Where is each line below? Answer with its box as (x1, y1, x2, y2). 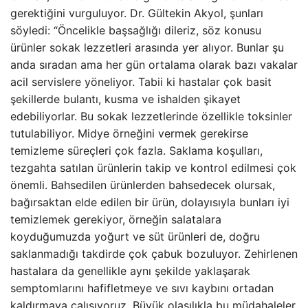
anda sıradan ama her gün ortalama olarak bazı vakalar (10, 58, 298, 71)
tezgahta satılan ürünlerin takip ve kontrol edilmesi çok (10, 161, 296, 175)
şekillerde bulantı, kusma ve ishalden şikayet (10, 92, 241, 106)
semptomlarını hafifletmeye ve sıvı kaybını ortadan (10, 281, 274, 295)
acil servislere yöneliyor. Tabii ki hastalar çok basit (10, 75, 272, 89)
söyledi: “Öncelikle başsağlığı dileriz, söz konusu (10, 23, 261, 37)
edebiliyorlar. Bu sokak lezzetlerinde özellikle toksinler (10, 109, 292, 123)
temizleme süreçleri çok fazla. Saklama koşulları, (10, 144, 263, 157)
